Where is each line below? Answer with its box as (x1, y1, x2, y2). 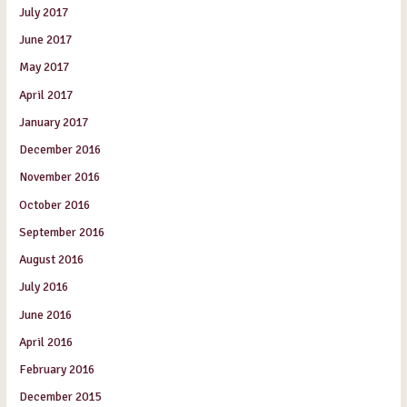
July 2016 (19, 279, 69, 295)
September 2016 (19, 223, 105, 240)
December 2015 (19, 389, 102, 405)
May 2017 (19, 59, 70, 75)
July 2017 (19, 4, 69, 20)
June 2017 (19, 32, 73, 48)
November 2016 (19, 169, 101, 185)
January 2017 (19, 114, 89, 130)
